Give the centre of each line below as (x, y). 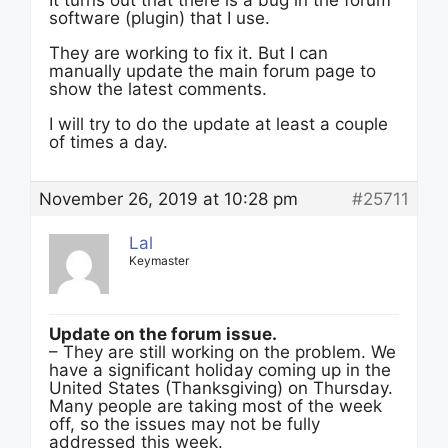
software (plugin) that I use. (159, 18)
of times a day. (108, 142)
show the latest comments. (158, 89)
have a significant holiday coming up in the (220, 370)
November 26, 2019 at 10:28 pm (168, 199)
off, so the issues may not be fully (184, 424)
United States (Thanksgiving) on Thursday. (221, 388)
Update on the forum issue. (163, 334)
